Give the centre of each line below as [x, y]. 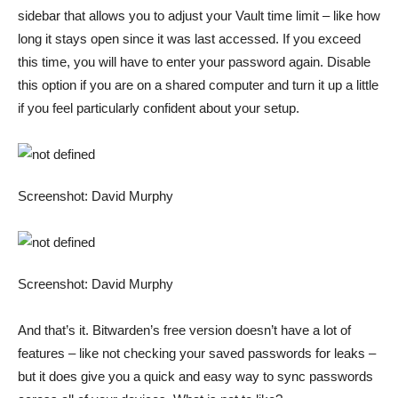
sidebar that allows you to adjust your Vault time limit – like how [199, 16]
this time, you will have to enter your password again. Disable [194, 62]
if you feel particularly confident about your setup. [159, 108]
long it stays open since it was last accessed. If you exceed [189, 39]
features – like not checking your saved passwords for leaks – [197, 353]
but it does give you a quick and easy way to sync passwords [195, 376]
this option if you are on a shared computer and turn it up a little [198, 85]
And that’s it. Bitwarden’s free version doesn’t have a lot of [184, 330]
